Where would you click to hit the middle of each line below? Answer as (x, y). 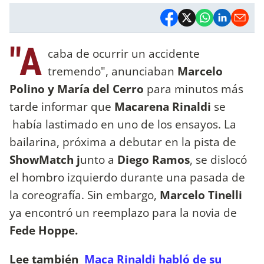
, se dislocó (218, 159)
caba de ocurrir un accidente (124, 53)
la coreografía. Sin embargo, (85, 194)
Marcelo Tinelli (201, 194)
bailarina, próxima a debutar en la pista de (123, 141)
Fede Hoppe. (44, 230)
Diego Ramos (154, 159)
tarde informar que (62, 106)
